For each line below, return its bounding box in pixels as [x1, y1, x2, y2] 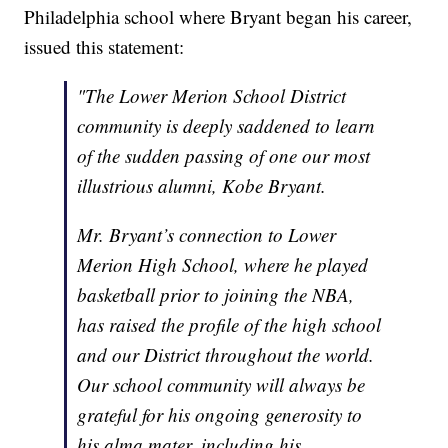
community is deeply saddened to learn [77, 113, 376, 139]
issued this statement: [24, 34, 185, 60]
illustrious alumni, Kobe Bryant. [77, 173, 327, 199]
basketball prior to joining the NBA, [77, 282, 355, 308]
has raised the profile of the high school [77, 312, 382, 338]
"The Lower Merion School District [77, 83, 347, 109]
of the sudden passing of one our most [77, 143, 371, 169]
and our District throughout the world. [77, 342, 375, 368]
